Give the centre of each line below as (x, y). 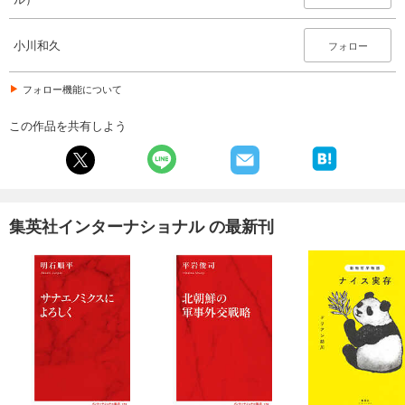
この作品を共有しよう (68, 125)
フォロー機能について (72, 88)
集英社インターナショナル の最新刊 (141, 226)
